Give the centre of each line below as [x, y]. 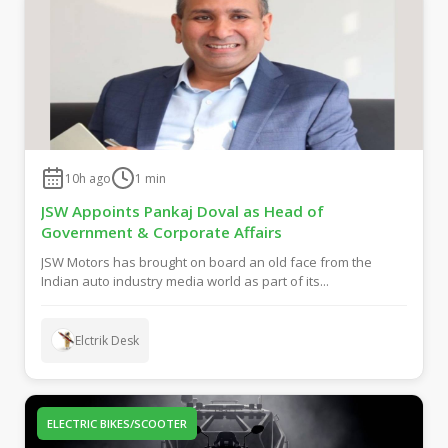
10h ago [88, 178]
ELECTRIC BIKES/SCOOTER [117, 423]
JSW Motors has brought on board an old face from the [206, 261]
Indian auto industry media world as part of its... [185, 280]
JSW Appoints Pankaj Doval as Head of [182, 210]
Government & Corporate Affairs [161, 231]
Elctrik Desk [107, 340]
